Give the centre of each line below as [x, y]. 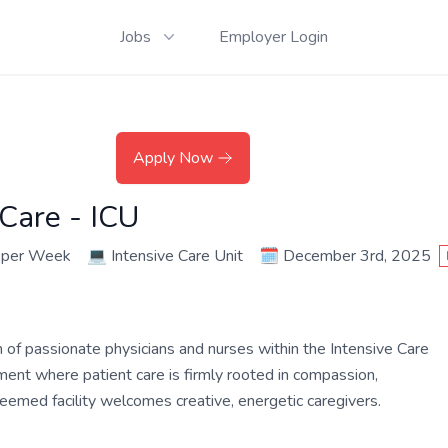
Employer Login [273, 37]
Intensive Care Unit [177, 256]
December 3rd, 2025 [357, 256]
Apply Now [173, 158]
